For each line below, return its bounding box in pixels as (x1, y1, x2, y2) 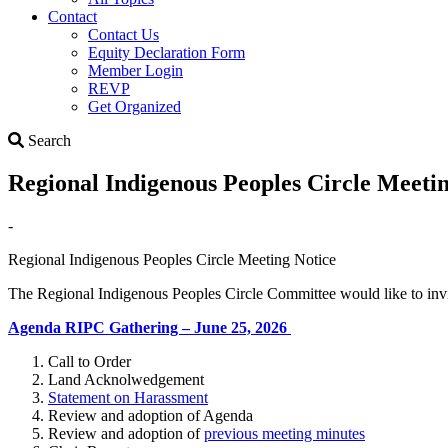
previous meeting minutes (204, 424, 365, 442)
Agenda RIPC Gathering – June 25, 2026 (8, 318, 291, 336)
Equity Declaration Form (88, 43, 245, 61)
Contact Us (88, 25, 159, 43)
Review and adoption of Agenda (48, 406, 253, 424)
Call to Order (48, 352, 131, 370)
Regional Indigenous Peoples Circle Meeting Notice (8, 250, 344, 268)
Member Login (88, 61, 183, 79)
